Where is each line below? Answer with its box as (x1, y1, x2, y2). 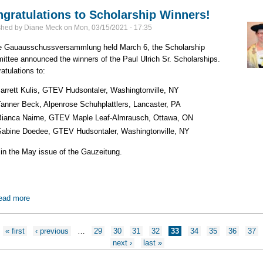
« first (5, 226, 25, 235)
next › (113, 238, 133, 247)
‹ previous (35, 226, 69, 235)
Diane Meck (23, 23, 62, 32)
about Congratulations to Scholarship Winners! (29, 193, 187, 203)
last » (143, 238, 162, 247)
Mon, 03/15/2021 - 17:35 (73, 23, 152, 32)
